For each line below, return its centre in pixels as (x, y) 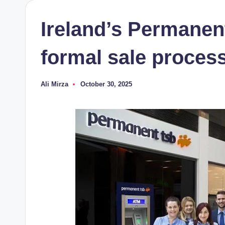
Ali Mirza (54, 84)
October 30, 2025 (106, 84)
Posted (51, 87)
